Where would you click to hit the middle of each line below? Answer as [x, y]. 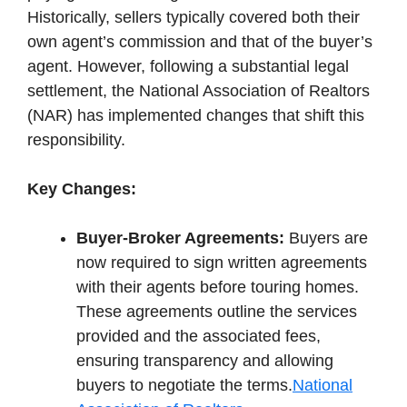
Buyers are [326, 238]
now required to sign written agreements [222, 262]
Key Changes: [82, 189]
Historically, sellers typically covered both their [194, 17]
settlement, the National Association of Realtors [199, 90]
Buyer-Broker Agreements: [180, 238]
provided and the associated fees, [199, 336]
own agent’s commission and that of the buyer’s [200, 41]
